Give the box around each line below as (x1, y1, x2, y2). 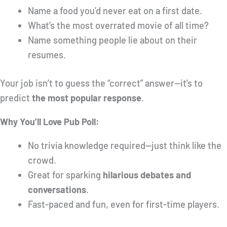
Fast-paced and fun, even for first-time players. (27, 199, 219, 210)
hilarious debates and (102, 169, 191, 181)
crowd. (27, 155, 56, 166)
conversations (27, 184, 86, 196)
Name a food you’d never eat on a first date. (27, 5, 202, 16)
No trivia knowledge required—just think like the (27, 140, 221, 152)
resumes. (27, 49, 66, 60)
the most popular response (32, 92, 141, 103)
